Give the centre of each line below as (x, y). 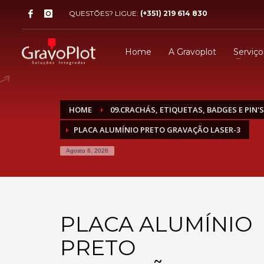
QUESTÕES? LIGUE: (105, 13)
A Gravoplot (192, 52)
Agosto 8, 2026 (87, 151)
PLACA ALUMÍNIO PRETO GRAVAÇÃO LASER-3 (157, 130)
